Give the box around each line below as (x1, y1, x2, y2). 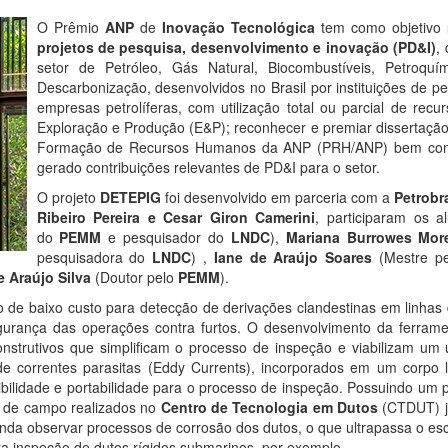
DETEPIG (99, 186, 161, 207)
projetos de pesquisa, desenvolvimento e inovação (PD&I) (36, 36, 437, 57)
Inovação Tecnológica (155, 16, 315, 37)
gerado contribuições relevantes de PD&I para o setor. (36, 156, 380, 177)
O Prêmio (36, 16, 105, 37)
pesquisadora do (36, 246, 153, 267)
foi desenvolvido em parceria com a (160, 186, 394, 207)
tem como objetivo (314, 16, 441, 37)
